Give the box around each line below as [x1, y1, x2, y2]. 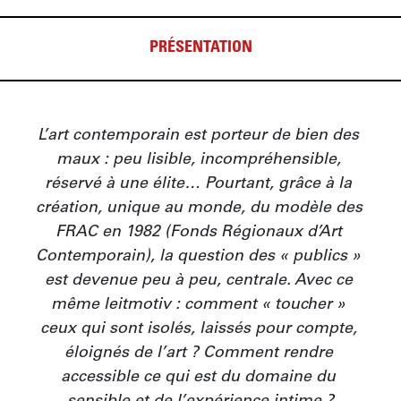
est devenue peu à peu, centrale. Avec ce [44, 273, 353, 290]
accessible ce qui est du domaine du [61, 370, 336, 387]
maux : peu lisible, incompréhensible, [55, 152, 341, 169]
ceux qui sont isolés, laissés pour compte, [39, 321, 357, 338]
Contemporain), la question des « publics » [36, 249, 361, 266]
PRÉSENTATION [149, 40, 252, 57]
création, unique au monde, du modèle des [36, 200, 363, 218]
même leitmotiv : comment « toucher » [51, 297, 346, 314]
